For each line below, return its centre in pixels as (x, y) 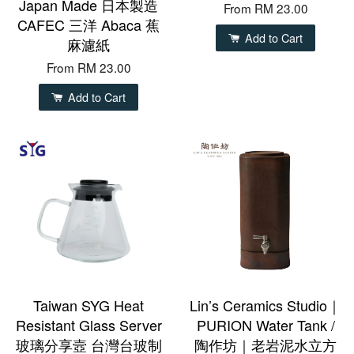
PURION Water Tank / (265, 325)
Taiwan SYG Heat (88, 305)
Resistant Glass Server (88, 325)
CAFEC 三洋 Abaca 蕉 (88, 25)
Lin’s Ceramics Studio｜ (265, 305)
